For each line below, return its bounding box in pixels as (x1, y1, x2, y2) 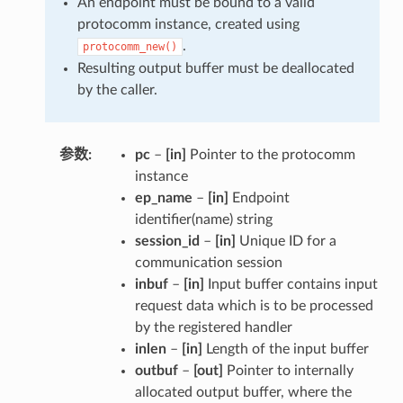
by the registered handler (134, 319, 292, 335)
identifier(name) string (134, 211, 273, 227)
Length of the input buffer (201, 341, 369, 356)
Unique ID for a (235, 233, 336, 248)
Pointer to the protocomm (185, 147, 355, 162)
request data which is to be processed (134, 298, 373, 313)
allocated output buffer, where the (134, 384, 352, 399)
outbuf (134, 363, 178, 378)
